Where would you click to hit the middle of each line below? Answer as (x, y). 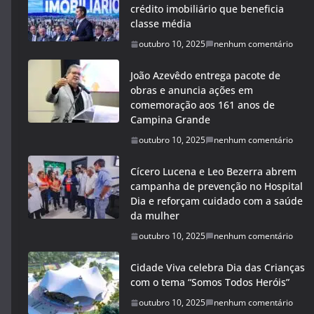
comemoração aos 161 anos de (203, 105)
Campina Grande (170, 120)
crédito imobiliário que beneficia (207, 9)
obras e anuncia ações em (192, 90)
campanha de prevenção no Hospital (217, 186)
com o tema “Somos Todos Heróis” (210, 282)
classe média (161, 23)
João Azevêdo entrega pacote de (205, 75)
